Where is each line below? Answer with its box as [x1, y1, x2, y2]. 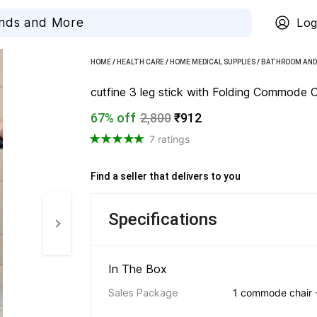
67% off [91, 110, 136, 125]
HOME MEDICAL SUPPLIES [170, 58, 255, 66]
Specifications [108, 209, 217, 229]
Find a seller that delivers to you [91, 171, 243, 182]
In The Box [108, 262, 171, 276]
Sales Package [108, 287, 178, 299]
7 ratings [149, 132, 190, 145]
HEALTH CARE [117, 58, 164, 66]
